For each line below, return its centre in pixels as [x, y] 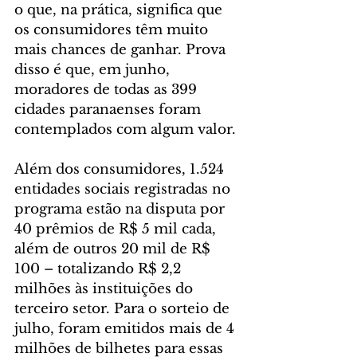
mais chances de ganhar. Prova [122, 50]
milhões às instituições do [106, 289]
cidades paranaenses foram [110, 110]
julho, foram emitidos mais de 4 [126, 329]
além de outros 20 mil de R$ [114, 249]
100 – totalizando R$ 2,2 [100, 269]
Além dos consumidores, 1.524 [121, 170]
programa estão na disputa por [122, 210]
